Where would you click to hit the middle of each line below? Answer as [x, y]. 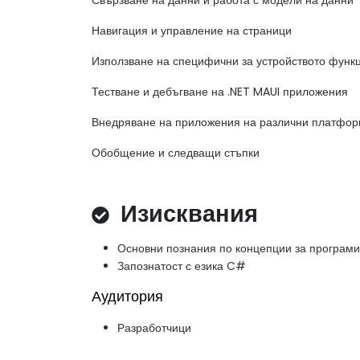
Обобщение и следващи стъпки [176, 153]
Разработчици [154, 328]
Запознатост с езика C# [182, 266]
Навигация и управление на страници [192, 31]
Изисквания [186, 214]
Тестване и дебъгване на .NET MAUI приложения [220, 92]
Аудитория [127, 297]
